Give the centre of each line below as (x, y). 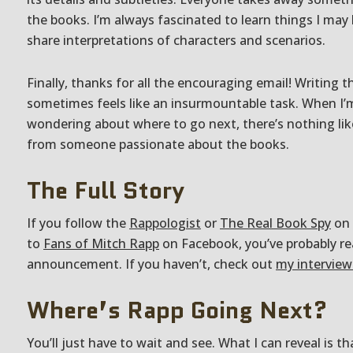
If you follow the (78, 223)
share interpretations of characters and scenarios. (176, 40)
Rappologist (165, 223)
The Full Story (106, 190)
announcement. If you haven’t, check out (151, 264)
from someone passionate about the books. (158, 144)
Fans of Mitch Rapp (101, 243)
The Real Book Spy (275, 223)
